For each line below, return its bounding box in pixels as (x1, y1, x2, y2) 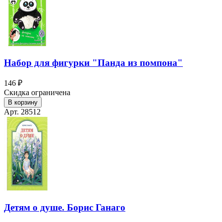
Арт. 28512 (4, 108, 41, 116)
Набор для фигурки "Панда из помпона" (4, 57, 183, 68)
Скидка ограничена (4, 88, 70, 97)
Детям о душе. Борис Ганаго (4, 202, 125, 213)
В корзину (8, 99, 38, 107)
